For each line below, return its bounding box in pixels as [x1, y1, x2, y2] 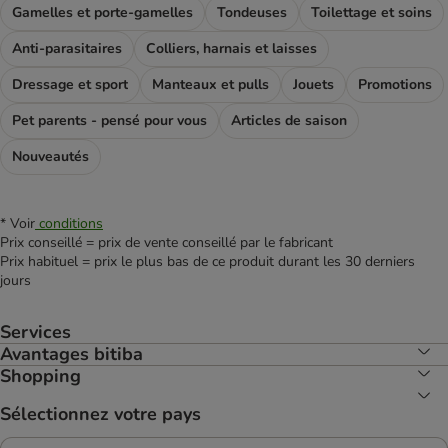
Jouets [293, 75, 334, 95]
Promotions [358, 75, 432, 95]
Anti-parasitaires [12, 39, 122, 59]
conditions [35, 214, 103, 234]
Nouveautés [12, 147, 89, 167]
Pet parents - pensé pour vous [12, 111, 207, 131]
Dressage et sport [12, 75, 128, 95]
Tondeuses [217, 3, 287, 23]
